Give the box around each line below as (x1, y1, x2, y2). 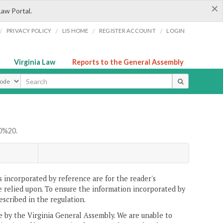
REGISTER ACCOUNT (99, 27, 156, 34)
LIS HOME (62, 27, 89, 34)
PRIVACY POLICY (6, 27, 52, 34)
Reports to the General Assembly (72, 58, 184, 66)
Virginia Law (14, 58, 55, 66)
